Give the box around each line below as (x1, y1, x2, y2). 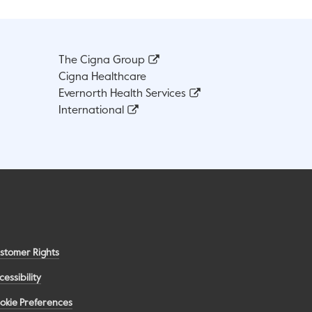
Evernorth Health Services (58, 88, 186, 100)
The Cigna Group (58, 55, 145, 67)
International (58, 105, 124, 117)
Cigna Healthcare (58, 72, 146, 84)
